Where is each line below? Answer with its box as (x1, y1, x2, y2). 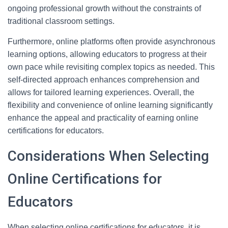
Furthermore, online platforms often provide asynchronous (8, 37, 215, 46)
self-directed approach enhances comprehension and (8, 75, 199, 84)
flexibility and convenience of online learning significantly (8, 101, 213, 109)
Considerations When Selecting (8, 148, 209, 164)
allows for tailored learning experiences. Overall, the (8, 88, 194, 97)
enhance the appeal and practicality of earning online (8, 113, 198, 122)
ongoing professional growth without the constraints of (8, 4, 201, 13)
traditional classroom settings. (8, 17, 115, 25)
